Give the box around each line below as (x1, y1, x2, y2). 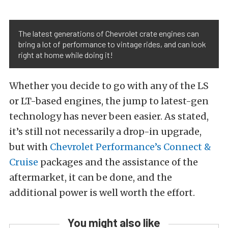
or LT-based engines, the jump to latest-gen (9, 95, 209, 107)
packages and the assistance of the (38, 156, 198, 168)
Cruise (9, 156, 38, 168)
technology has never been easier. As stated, (9, 110, 209, 122)
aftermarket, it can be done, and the (9, 171, 172, 183)
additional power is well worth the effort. (9, 186, 195, 198)
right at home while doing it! (18, 49, 113, 60)
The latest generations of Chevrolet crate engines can (18, 28, 199, 38)
